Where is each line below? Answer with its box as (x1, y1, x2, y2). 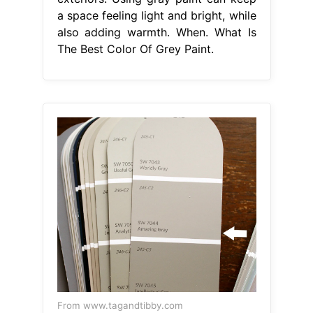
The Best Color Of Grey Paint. (57, 41, 214, 56)
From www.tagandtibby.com (57, 299, 183, 311)
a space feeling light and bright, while (57, 8, 256, 22)
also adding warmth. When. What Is (57, 24, 256, 39)
